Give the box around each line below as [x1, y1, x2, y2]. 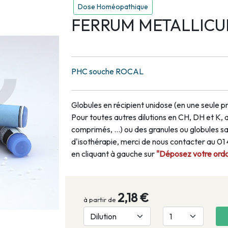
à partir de [83, 195, 118, 204]
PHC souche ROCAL [71, 66, 144, 77]
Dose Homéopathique [78, 2, 148, 12]
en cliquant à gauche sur [71, 149, 156, 159]
